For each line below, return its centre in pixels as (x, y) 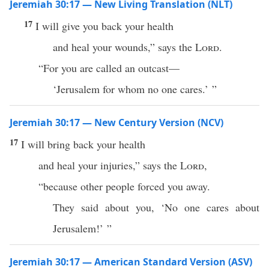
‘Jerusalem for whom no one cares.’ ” (135, 89)
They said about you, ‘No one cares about (156, 207)
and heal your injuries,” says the (109, 165)
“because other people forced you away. (124, 186)
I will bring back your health (83, 144)
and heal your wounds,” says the (124, 47)
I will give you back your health (104, 26)
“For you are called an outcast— (109, 68)
